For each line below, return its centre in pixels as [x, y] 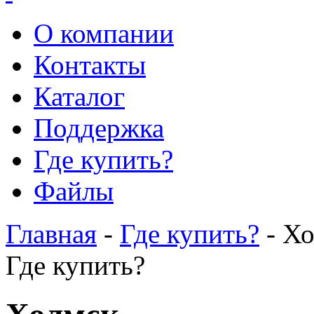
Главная [51, 234]
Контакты [90, 65]
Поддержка [99, 128]
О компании [104, 33]
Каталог [79, 96]
